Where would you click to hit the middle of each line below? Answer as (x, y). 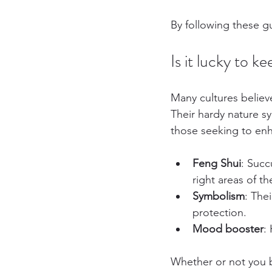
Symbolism (219, 196)
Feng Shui (217, 164)
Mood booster (228, 229)
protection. (219, 213)
